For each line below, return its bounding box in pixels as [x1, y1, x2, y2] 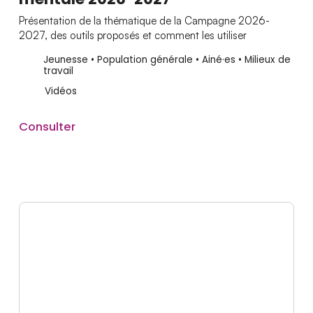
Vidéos [44, 85, 77, 99]
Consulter [18, 117, 75, 135]
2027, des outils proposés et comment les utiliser [18, 29, 247, 43]
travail [43, 64, 73, 78]
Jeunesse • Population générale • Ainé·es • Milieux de [43, 53, 291, 67]
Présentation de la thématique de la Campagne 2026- [18, 14, 270, 28]
